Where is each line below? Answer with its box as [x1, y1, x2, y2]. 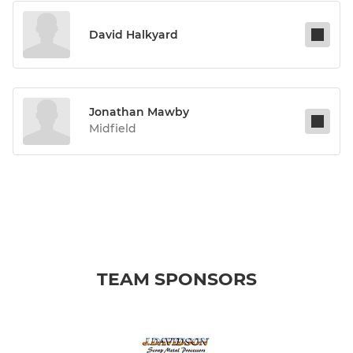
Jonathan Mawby [89, 105, 189, 120]
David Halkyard [89, 28, 178, 43]
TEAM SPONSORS [96, 269, 257, 291]
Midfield [89, 121, 136, 136]
